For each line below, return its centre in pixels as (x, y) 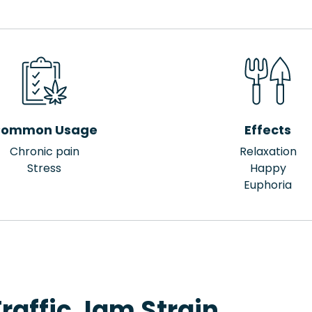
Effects (268, 130)
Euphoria (268, 185)
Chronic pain (44, 151)
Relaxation (268, 151)
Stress (44, 168)
